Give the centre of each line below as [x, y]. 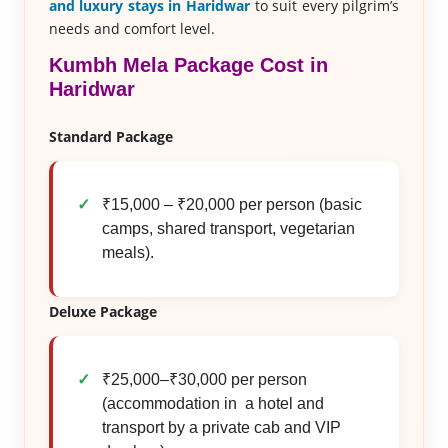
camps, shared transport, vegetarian [228, 228]
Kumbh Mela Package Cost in [188, 65]
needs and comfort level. [131, 28]
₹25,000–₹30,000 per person [204, 379]
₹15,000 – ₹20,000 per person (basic [231, 204]
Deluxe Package [102, 311]
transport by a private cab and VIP [221, 427]
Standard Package [110, 136]
